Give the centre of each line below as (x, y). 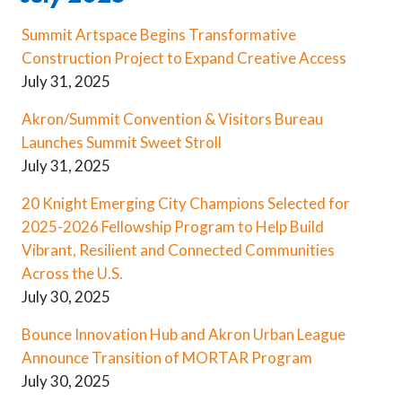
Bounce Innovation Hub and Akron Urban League (184, 335)
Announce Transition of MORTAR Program (167, 358)
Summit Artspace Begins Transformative (159, 35)
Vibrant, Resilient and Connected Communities (178, 250)
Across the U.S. (72, 274)
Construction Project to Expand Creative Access (184, 58)
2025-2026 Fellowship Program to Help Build (173, 227)
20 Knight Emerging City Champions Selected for (186, 204)
